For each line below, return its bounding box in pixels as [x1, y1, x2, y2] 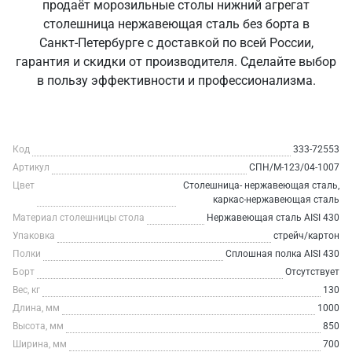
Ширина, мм [13, 339, 67, 350]
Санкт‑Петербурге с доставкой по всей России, [38, 35, 313, 50]
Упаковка [13, 230, 55, 241]
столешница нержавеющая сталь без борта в [42, 16, 310, 31]
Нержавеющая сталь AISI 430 [207, 212, 339, 223]
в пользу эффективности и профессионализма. [36, 73, 316, 88]
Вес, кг [13, 284, 40, 295]
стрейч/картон [273, 230, 339, 241]
